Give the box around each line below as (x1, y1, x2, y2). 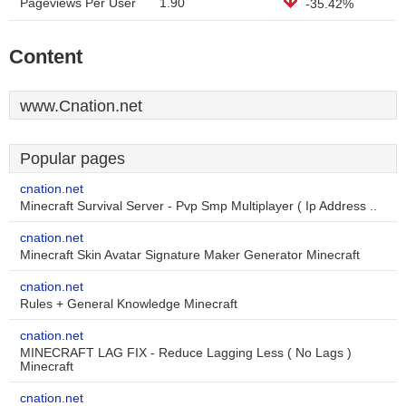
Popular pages (20, 150, 125, 168)
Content (9, 45, 82, 68)
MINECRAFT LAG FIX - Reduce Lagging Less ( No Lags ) (20, 346, 352, 360)
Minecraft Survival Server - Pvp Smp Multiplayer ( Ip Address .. (20, 199, 377, 213)
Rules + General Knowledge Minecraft (20, 297, 237, 311)
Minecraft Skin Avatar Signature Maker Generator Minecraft (20, 248, 360, 262)
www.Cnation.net (20, 97, 142, 115)
